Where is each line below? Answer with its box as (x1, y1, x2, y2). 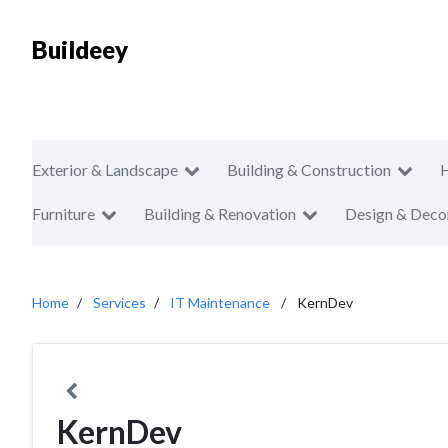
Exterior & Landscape (32, 160, 178, 179)
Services (93, 294, 146, 311)
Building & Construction (227, 160, 391, 179)
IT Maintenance (170, 294, 270, 311)
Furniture (32, 204, 95, 223)
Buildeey (32, 35, 128, 64)
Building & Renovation (144, 204, 296, 223)
